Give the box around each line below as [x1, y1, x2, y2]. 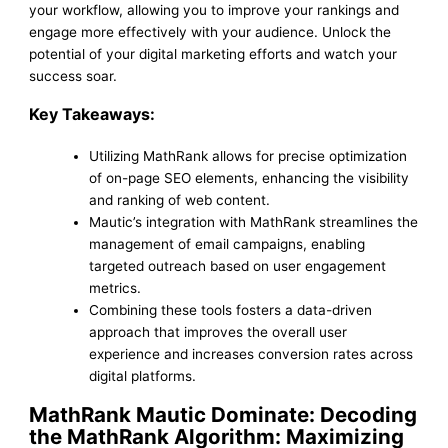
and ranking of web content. [89, 191, 271, 208]
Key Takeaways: [29, 103, 156, 124]
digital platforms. [89, 367, 197, 384]
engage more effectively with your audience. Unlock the [29, 23, 392, 40]
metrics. [89, 279, 142, 296]
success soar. [29, 67, 118, 84]
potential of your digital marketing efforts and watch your [29, 45, 398, 62]
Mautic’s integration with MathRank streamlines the [89, 213, 419, 230]
